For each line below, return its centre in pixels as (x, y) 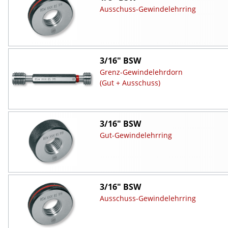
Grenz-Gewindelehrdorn (141, 72)
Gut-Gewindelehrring (136, 135)
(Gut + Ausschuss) (130, 82)
